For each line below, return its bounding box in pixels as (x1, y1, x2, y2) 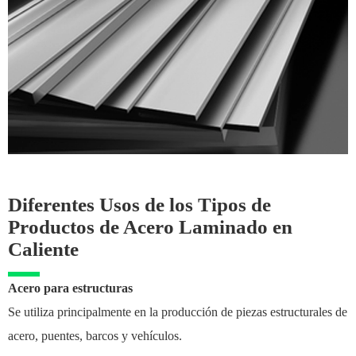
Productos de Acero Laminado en (8, 215, 292, 238)
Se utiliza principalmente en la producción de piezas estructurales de (8, 304, 347, 319)
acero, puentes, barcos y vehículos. (8, 328, 182, 342)
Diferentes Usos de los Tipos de (8, 193, 271, 215)
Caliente (8, 238, 79, 260)
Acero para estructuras (8, 281, 133, 295)
